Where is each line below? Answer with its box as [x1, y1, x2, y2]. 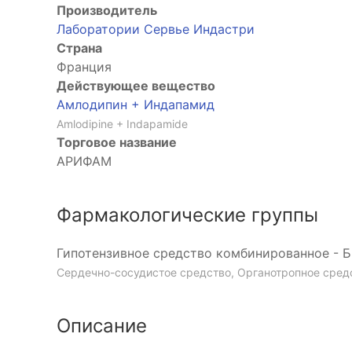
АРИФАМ [57, 153, 112, 170]
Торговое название [57, 134, 177, 151]
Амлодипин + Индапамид [57, 97, 214, 113]
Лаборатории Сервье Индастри [57, 21, 255, 38]
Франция [57, 59, 112, 75]
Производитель [57, 2, 157, 19]
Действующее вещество [57, 78, 215, 94]
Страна [57, 40, 102, 57]
